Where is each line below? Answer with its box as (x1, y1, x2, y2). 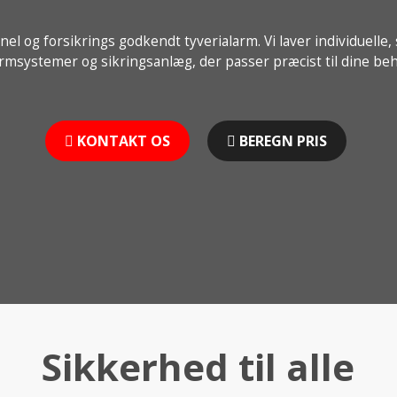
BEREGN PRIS (238, 131, 327, 152)
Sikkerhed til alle (42, 341, 355, 392)
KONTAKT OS (76, 131, 170, 152)
